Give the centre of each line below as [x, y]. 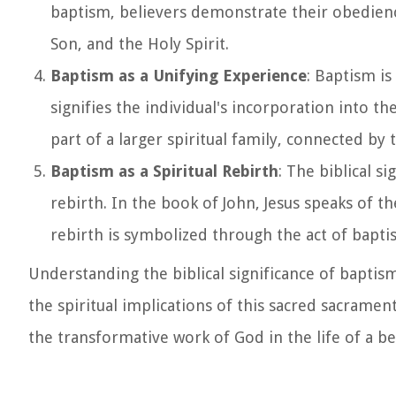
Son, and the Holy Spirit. [140, 44]
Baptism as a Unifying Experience [179, 76]
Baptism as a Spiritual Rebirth [164, 171]
